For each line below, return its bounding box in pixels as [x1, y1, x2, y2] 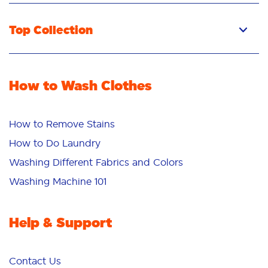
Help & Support [9, 214, 112, 232]
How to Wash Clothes [9, 77, 152, 95]
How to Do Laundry [9, 138, 100, 149]
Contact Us [9, 255, 61, 267]
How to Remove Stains [9, 118, 115, 130]
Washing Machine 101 [9, 176, 106, 187]
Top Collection [9, 23, 93, 38]
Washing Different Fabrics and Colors [9, 157, 183, 168]
